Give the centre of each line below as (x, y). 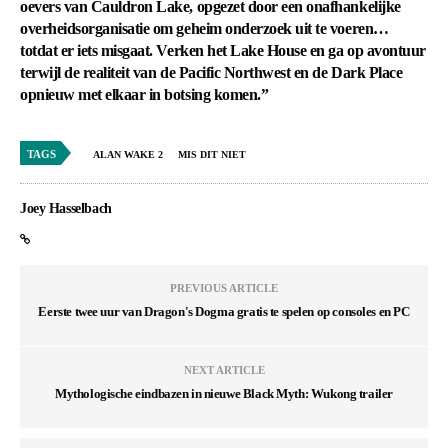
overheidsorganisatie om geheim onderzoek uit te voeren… (204, 28)
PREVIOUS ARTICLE (224, 288)
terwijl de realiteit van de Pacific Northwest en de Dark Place (211, 72)
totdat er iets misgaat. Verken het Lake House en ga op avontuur (223, 50)
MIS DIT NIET (212, 154)
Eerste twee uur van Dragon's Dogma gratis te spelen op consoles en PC (224, 311)
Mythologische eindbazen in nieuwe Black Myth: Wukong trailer (224, 393)
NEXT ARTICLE (224, 370)
